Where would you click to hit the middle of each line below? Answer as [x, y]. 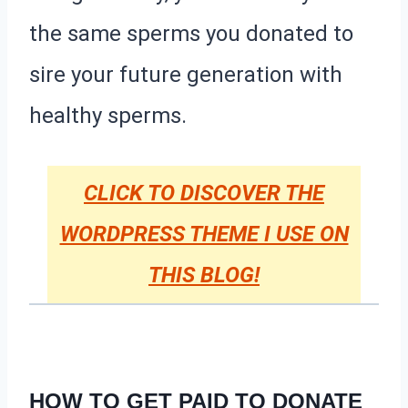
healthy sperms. [108, 115]
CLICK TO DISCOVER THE [204, 193]
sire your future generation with [186, 74]
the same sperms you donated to [191, 33]
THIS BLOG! [204, 275]
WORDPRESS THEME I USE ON [204, 234]
